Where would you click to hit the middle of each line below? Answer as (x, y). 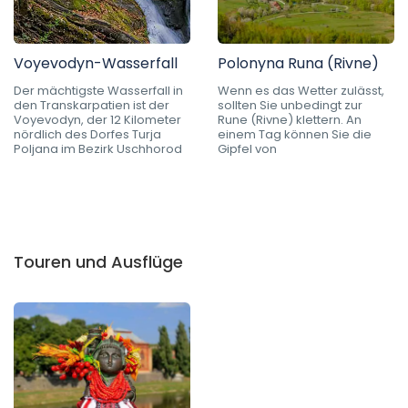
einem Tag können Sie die (295, 134)
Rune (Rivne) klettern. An (290, 119)
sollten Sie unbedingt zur (290, 105)
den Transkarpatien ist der (92, 105)
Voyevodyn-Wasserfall (96, 63)
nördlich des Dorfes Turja (87, 134)
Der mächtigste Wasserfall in (98, 90)
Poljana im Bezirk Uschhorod (98, 148)
